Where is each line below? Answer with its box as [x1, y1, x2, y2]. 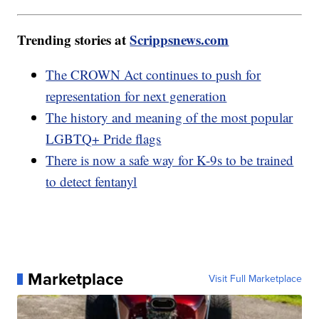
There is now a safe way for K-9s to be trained [46, 150, 294, 169]
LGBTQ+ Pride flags [46, 129, 162, 147]
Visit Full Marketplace [208, 271, 302, 286]
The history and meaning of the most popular [46, 108, 293, 126]
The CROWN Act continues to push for [46, 65, 261, 83]
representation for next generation [46, 86, 227, 105]
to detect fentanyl [46, 172, 137, 190]
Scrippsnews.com [130, 29, 229, 49]
